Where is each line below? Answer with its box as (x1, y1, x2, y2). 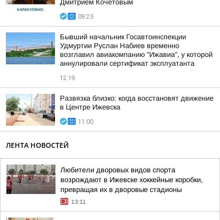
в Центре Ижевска (60, 103, 120, 111)
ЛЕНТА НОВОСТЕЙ (6, 140, 69, 150)
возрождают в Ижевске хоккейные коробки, (60, 176, 203, 184)
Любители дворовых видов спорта (60, 166, 175, 174)
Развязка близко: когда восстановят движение (60, 94, 214, 102)
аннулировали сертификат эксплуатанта (60, 59, 194, 67)
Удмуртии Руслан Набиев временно (60, 42, 179, 50)
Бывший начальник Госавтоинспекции (60, 33, 186, 41)
